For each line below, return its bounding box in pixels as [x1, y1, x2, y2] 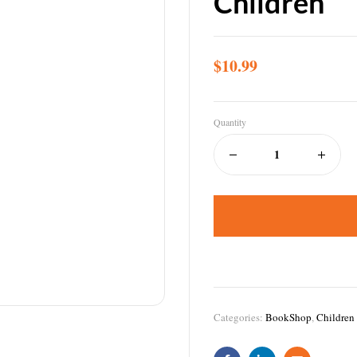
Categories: [213, 309, 265, 324]
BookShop [265, 309, 312, 324]
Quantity [213, 115, 246, 128]
